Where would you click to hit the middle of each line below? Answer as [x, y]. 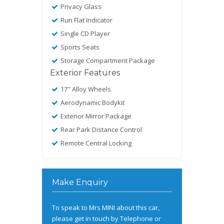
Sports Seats [79, 47]
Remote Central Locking [95, 143]
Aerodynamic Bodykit [92, 102]
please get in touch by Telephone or [106, 218]
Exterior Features [85, 72]
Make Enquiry [80, 182]
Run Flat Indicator [86, 20]
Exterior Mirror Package [95, 116]
